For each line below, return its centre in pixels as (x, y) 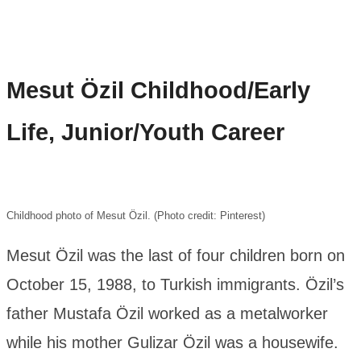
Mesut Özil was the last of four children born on (176, 256)
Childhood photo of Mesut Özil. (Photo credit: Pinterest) (136, 216)
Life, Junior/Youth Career (145, 132)
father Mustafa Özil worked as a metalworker (167, 314)
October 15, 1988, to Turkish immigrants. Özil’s (175, 285)
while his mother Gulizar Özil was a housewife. (172, 343)
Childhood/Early (220, 90)
